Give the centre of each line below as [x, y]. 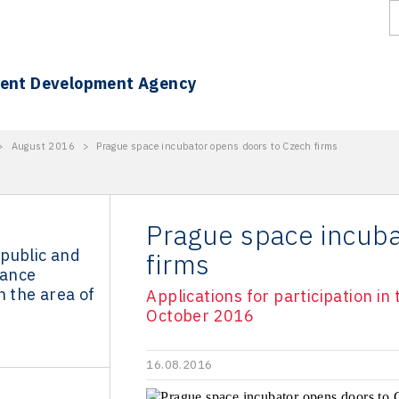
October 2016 [200, 315]
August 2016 [43, 146]
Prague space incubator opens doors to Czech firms [217, 146]
